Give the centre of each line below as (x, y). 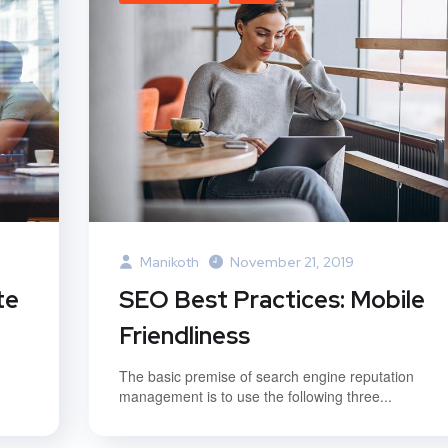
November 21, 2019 (292, 261)
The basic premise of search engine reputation (266, 375)
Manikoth (168, 261)
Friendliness (184, 335)
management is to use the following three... (255, 395)
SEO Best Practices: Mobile (272, 299)
